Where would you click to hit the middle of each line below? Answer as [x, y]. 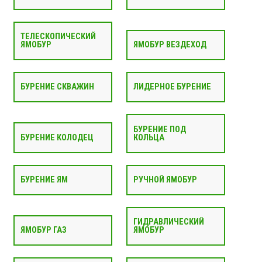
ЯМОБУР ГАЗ [43, 230]
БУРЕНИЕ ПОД [159, 129]
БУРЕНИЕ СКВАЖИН [57, 87]
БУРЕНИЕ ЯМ [44, 180]
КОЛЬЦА [149, 137]
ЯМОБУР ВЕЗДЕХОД [170, 44]
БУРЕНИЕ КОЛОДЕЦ [57, 137]
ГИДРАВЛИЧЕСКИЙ [168, 222]
